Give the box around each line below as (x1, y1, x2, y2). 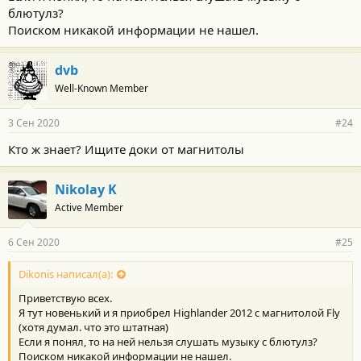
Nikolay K (55, 180, 117, 198)
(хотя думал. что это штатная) (19, 320, 168, 335)
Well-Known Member (55, 81, 148, 95)
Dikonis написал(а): (19, 267, 113, 282)
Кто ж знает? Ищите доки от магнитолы (8, 140, 244, 157)
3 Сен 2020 (8, 115, 60, 130)
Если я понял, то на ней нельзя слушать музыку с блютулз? (19, 334, 317, 350)
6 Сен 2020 (8, 234, 60, 249)
